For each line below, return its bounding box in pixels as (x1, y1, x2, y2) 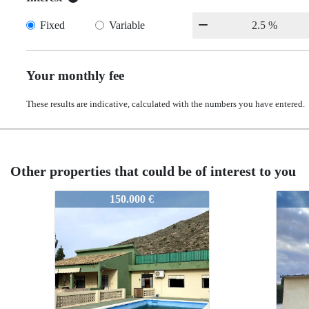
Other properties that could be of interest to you (10, 163, 296, 179)
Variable (109, 19, 146, 31)
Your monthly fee (26, 68, 124, 83)
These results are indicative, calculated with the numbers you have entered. (26, 99, 305, 109)
